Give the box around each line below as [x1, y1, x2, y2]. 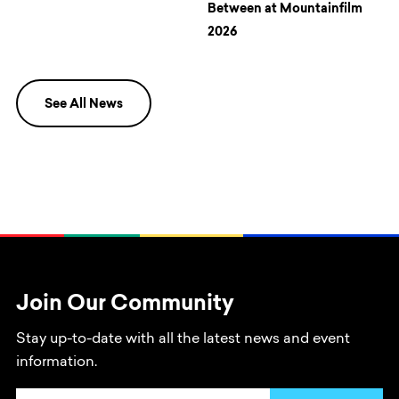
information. [16, 355, 97, 370]
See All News [45, 99, 123, 112]
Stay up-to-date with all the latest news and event [16, 332, 350, 347]
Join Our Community [16, 294, 234, 316]
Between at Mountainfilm [208, 4, 362, 17]
